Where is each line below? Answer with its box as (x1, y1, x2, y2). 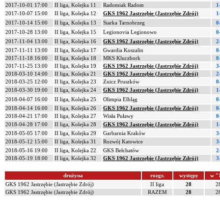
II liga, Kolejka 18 (55, 55, 96, 61)
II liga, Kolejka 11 (55, 2, 96, 8)
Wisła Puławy (103, 113, 134, 119)
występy (179, 172, 198, 178)
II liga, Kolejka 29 (55, 130, 96, 136)
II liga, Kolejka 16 (55, 38, 96, 44)
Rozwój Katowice (103, 138, 143, 144)
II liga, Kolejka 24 (55, 87, 96, 93)
